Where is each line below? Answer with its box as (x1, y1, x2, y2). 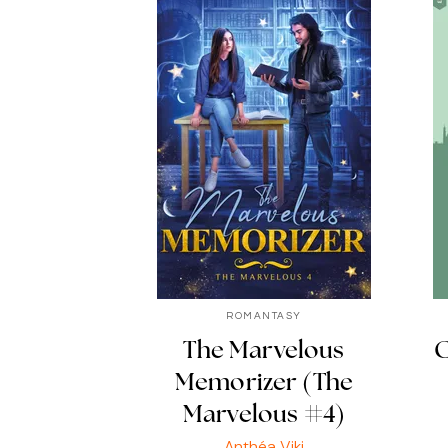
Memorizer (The (174, 372, 354, 397)
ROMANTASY (226, 310, 302, 321)
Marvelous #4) (182, 404, 346, 429)
